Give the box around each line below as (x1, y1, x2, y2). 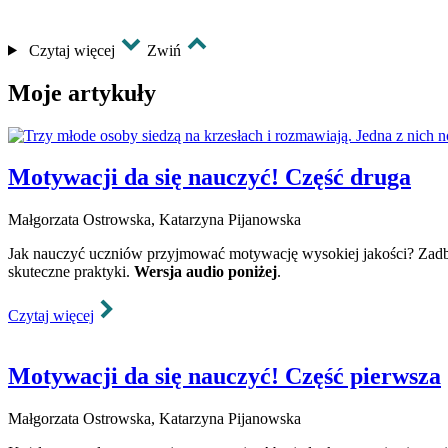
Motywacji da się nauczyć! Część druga (8, 164, 411, 191)
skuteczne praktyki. (8, 263, 134, 281)
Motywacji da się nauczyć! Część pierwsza (8, 363, 441, 390)
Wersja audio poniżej (134, 263, 277, 281)
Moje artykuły (8, 79, 156, 106)
